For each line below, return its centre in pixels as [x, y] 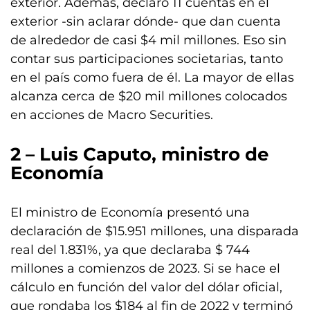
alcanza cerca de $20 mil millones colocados [149, 96]
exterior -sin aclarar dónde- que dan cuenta [146, 21]
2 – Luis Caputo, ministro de [139, 154]
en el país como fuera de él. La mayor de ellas [152, 77]
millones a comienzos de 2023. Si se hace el [145, 268]
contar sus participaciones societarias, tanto [147, 59]
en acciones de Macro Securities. [112, 115]
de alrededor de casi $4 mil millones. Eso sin [148, 40]
